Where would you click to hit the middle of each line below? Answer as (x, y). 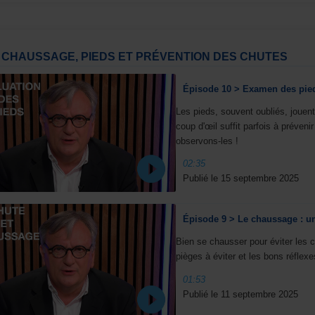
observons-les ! (207, 141)
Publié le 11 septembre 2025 (240, 294)
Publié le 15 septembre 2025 (240, 178)
